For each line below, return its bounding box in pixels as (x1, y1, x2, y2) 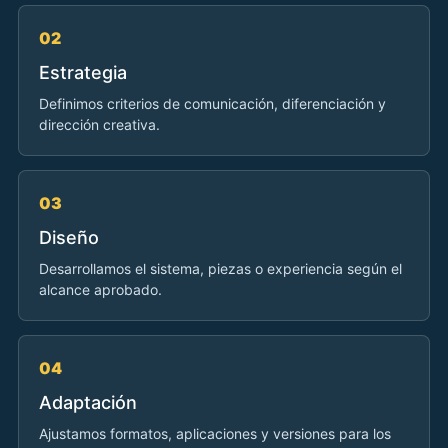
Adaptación (39, 392, 137, 414)
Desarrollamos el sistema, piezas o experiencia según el (39, 260, 402, 278)
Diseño (39, 227, 99, 249)
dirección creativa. (39, 116, 160, 134)
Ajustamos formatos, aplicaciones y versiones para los (39, 425, 391, 443)
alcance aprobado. (39, 281, 162, 299)
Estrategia (39, 62, 127, 84)
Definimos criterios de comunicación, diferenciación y (39, 95, 386, 113)
